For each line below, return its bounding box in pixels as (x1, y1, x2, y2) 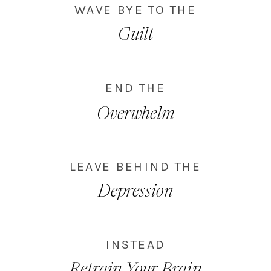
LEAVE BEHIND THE (69, 158, 202, 174)
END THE (105, 80, 166, 96)
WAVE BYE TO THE (74, 2, 197, 18)
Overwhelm (97, 106, 174, 123)
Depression (97, 184, 174, 201)
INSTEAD (105, 237, 166, 252)
